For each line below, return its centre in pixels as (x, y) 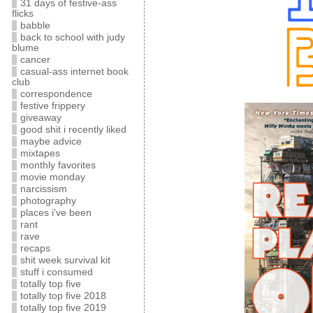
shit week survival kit (65, 260)
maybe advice (51, 141)
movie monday (52, 177)
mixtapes (40, 153)
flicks (22, 14)
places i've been (56, 213)
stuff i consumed (56, 272)
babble (35, 26)
